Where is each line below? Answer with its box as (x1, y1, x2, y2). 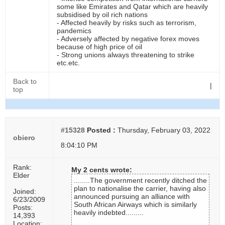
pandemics (57, 27, 91, 35)
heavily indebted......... (74, 208, 144, 216)
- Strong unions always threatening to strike (57, 51, 194, 59)
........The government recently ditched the (74, 176, 207, 184)
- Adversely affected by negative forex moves (57, 35, 199, 43)
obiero (13, 134, 35, 142)
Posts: (13, 203, 33, 211)
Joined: (13, 187, 36, 195)
